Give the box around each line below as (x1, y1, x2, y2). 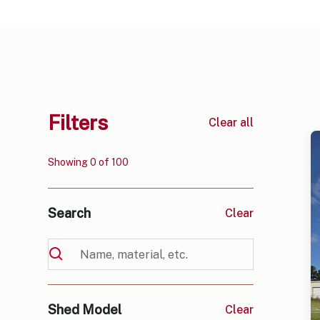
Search (48, 206, 91, 221)
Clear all (209, 115, 254, 129)
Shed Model (48, 302, 122, 318)
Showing (48, 156, 91, 169)
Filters (48, 111, 109, 135)
